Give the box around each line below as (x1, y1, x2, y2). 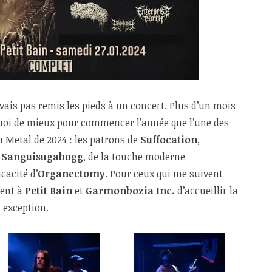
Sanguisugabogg (1, 149, 83, 163)
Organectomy (38, 166, 105, 180)
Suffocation (140, 132, 197, 146)
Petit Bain (25, 183, 72, 197)
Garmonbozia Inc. (86, 183, 175, 197)
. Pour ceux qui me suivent (105, 166, 223, 180)
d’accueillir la (175, 183, 238, 197)
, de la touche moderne (83, 149, 185, 163)
